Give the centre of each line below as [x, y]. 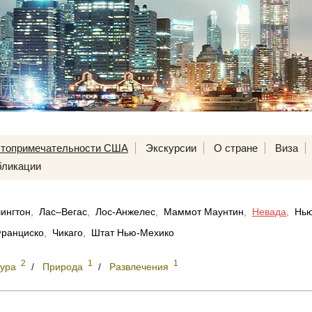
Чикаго [68, 233]
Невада [269, 212]
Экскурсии [171, 148]
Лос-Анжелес [125, 212]
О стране [235, 148]
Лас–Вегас [63, 212]
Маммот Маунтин [204, 212]
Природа [63, 266]
